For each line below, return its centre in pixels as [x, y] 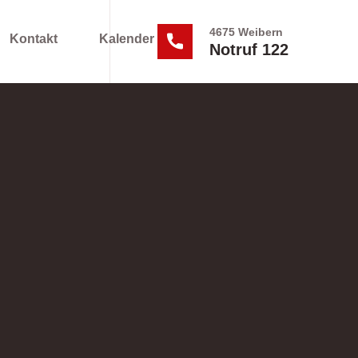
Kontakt [34, 39]
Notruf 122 [249, 50]
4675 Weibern [246, 32]
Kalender [127, 39]
